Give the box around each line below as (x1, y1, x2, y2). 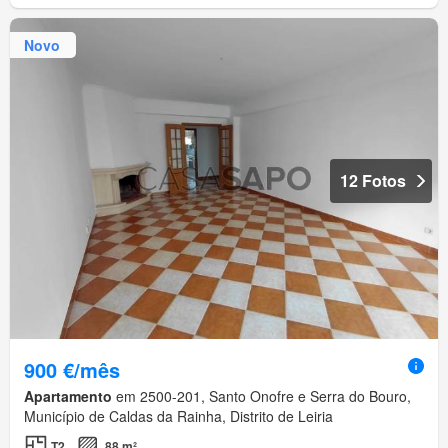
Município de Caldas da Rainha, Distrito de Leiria (24, 406, 333, 427)
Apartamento (24, 386, 112, 407)
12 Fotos (340, 169, 406, 193)
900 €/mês (24, 355, 120, 385)
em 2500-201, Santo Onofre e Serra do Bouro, (112, 386, 411, 407)
